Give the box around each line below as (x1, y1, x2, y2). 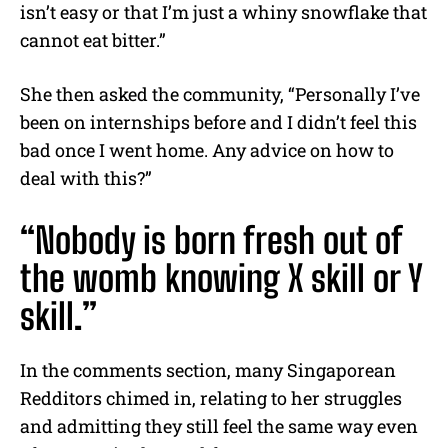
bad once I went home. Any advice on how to (20, 137, 394, 162)
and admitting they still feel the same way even (20, 413, 418, 438)
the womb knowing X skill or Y (20, 256, 423, 300)
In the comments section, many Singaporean (20, 357, 396, 382)
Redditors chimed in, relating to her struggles (20, 385, 402, 410)
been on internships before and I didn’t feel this (20, 109, 417, 134)
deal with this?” (20, 165, 152, 190)
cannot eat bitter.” (20, 27, 166, 52)
